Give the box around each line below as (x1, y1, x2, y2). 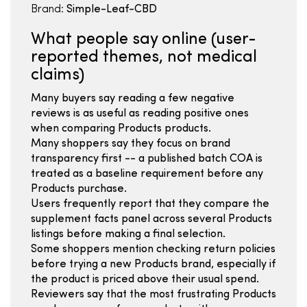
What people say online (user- (31, 32, 256, 48)
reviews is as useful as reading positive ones (31, 108, 249, 119)
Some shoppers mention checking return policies (31, 244, 275, 255)
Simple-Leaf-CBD (64, 4, 157, 15)
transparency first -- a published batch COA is (31, 153, 262, 164)
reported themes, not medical (31, 49, 257, 66)
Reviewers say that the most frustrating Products (31, 289, 276, 300)
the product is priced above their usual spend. (31, 274, 259, 285)
